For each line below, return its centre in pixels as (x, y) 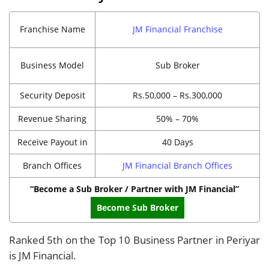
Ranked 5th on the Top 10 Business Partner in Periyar (134, 240)
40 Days (177, 142)
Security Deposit (52, 95)
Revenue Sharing (52, 118)
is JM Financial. (43, 255)
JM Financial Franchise (177, 29)
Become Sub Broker (138, 207)
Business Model (52, 65)
